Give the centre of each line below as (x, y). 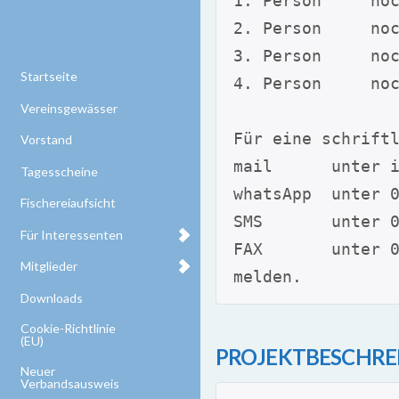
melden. (268, 277)
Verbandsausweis (69, 383)
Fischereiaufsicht (68, 203)
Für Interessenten (71, 234)
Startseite (49, 77)
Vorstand (46, 140)
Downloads (51, 297)
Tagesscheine (59, 171)
